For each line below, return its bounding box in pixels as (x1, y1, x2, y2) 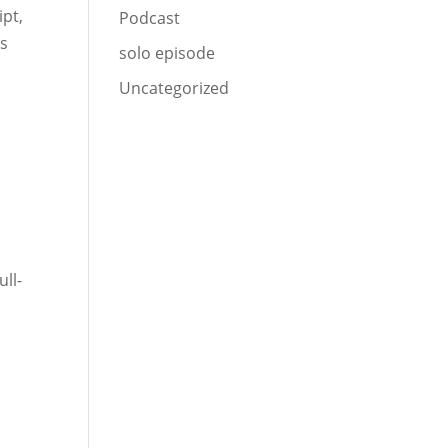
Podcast (119, 7, 181, 30)
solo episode (119, 42, 216, 65)
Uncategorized (119, 77, 230, 100)
